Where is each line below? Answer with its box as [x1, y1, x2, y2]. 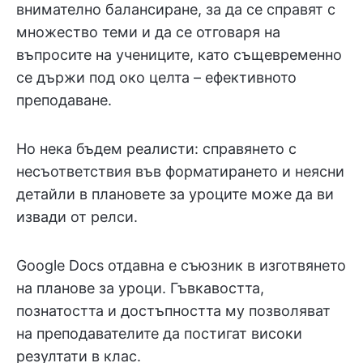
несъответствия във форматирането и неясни [16, 163, 344, 180]
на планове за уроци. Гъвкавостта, [16, 280, 264, 297]
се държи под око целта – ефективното [16, 69, 297, 86]
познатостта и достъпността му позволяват [16, 302, 331, 319]
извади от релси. [16, 208, 138, 225]
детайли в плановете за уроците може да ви [16, 186, 334, 203]
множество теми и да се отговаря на [16, 23, 280, 41]
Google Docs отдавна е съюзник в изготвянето [16, 257, 346, 274]
